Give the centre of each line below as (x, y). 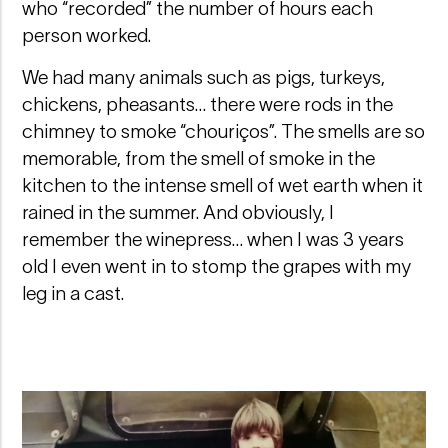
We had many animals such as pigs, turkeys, (204, 77)
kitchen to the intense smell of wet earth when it (223, 185)
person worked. (87, 35)
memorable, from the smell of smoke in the (199, 158)
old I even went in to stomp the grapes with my (217, 266)
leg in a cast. (73, 293)
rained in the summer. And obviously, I (178, 212)
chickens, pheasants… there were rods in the (208, 104)
